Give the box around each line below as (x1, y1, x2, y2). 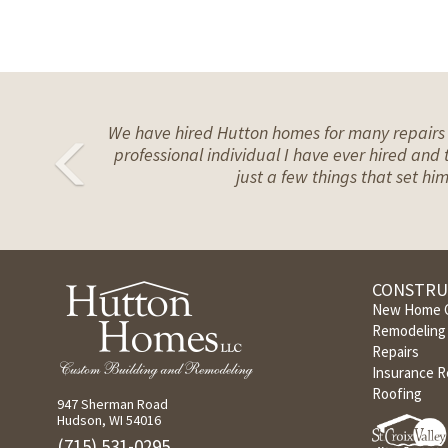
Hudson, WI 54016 (57, 411, 161, 430)
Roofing (372, 384, 422, 404)
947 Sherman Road (57, 395, 168, 414)
